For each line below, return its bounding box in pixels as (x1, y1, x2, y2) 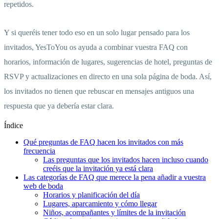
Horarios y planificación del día (43, 191, 140, 199)
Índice (4, 121, 23, 130)
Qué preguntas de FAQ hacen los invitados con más (23, 138, 183, 147)
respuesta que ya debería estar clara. (4, 102, 114, 110)
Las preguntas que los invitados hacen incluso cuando (43, 155, 208, 164)
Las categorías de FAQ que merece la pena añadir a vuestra (23, 173, 206, 182)
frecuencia (23, 147, 55, 155)
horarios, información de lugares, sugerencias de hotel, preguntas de (4, 58, 212, 66)
